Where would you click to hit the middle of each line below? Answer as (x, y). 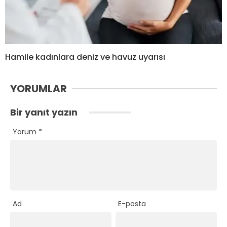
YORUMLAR (39, 88)
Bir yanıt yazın (45, 112)
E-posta (132, 204)
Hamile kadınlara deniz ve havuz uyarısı (85, 57)
